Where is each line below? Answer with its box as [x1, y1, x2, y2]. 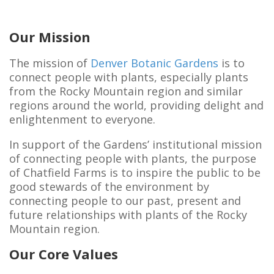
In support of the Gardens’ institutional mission [9, 137, 262, 152]
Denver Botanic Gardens [91, 56, 218, 70]
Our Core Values [9, 245, 118, 263]
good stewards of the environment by [9, 179, 209, 194]
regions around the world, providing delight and [9, 98, 264, 113]
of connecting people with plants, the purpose [9, 151, 256, 166]
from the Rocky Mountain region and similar [9, 84, 243, 98]
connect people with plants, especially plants [9, 70, 248, 84]
